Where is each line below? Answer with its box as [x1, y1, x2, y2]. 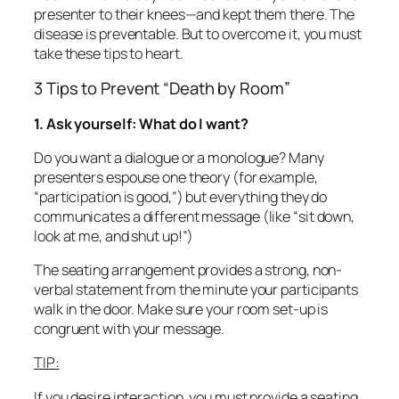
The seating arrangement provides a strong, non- [34, 260, 343, 281]
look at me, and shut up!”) [34, 225, 194, 246]
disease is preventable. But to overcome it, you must [34, 23, 362, 44]
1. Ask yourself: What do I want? [34, 113, 248, 134]
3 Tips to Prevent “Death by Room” [34, 77, 290, 101]
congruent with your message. [34, 319, 225, 339]
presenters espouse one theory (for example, [34, 167, 318, 187]
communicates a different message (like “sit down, [34, 206, 355, 226]
